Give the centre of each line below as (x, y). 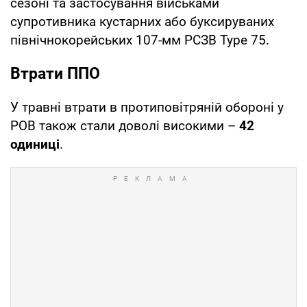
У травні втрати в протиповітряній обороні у (147, 107)
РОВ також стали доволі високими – (125, 125)
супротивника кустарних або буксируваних (142, 21)
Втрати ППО (55, 73)
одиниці (35, 144)
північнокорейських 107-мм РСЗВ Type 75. (140, 40)
